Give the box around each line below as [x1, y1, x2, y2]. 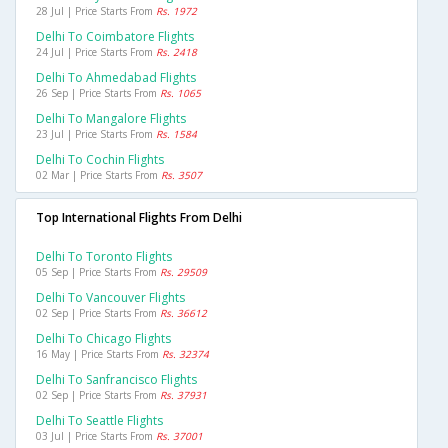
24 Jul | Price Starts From [36, 45, 156, 60]
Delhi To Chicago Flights [36, 330, 171, 348]
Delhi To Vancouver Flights [36, 289, 185, 307]
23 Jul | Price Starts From [36, 127, 156, 142]
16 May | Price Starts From [36, 347, 162, 362]
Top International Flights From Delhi [36, 209, 242, 227]
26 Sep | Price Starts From [36, 86, 160, 101]
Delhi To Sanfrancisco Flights [36, 371, 197, 389]
